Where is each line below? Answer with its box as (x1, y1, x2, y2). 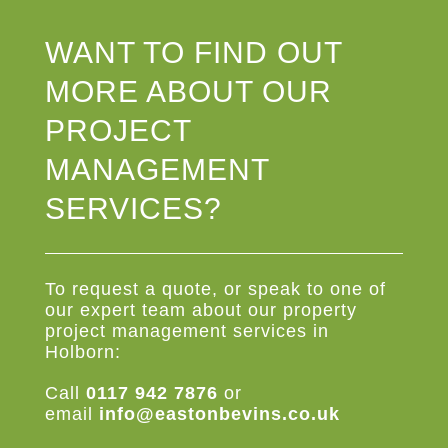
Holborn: (44, 341, 121, 362)
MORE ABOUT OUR (44, 74, 332, 108)
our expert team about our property (44, 299, 357, 320)
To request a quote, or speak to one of (44, 278, 386, 299)
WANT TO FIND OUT (44, 35, 343, 69)
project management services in (44, 320, 329, 341)
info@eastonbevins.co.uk (98, 403, 340, 424)
